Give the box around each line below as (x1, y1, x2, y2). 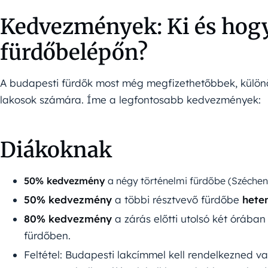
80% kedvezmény (24, 212, 112, 225)
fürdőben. (24, 229, 71, 242)
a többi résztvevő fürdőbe (112, 193, 242, 206)
